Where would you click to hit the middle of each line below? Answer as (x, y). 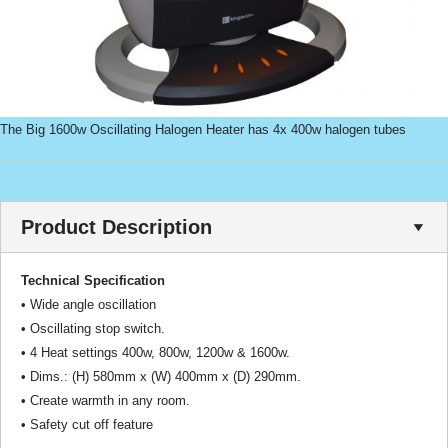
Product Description (116, 227)
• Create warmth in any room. (105, 400)
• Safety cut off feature (87, 424)
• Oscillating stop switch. (93, 328)
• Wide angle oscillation (88, 304)
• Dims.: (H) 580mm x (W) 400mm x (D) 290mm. (161, 376)
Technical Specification (93, 280)
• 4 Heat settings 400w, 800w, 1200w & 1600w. (155, 352)
